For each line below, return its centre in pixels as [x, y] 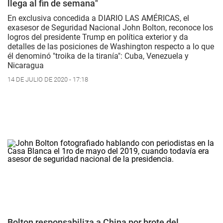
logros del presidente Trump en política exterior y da [98, 37]
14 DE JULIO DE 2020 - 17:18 [48, 80]
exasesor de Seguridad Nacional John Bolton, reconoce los [110, 28]
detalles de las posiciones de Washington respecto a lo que [111, 47]
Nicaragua [26, 66]
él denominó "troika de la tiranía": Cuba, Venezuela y [98, 56]
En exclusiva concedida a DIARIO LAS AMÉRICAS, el [98, 18]
